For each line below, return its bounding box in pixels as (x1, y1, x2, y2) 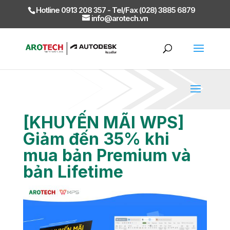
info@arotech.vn (91, 13, 148, 24)
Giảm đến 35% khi (23, 129, 169, 149)
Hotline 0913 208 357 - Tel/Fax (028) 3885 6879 (36, 5, 196, 15)
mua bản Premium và (23, 145, 191, 165)
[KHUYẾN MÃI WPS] (23, 112, 184, 132)
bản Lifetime (23, 162, 123, 182)
